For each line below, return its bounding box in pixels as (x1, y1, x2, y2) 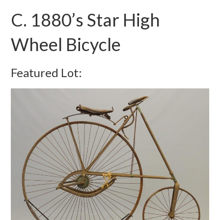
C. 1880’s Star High (11, 9, 161, 30)
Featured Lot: (11, 65, 82, 80)
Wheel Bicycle (11, 33, 121, 55)
